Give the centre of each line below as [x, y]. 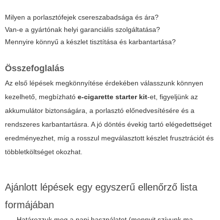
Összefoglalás [35, 68]
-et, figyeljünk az [173, 96]
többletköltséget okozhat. [44, 151]
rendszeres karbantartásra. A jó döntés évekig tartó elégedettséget [108, 124]
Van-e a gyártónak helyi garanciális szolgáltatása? [82, 29]
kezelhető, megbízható [41, 96]
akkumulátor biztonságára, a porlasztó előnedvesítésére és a [100, 110]
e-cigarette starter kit [112, 96]
